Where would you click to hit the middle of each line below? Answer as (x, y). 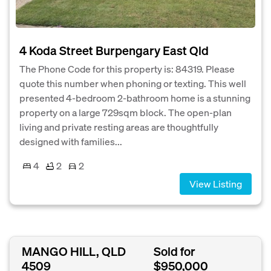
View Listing (216, 184)
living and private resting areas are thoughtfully (119, 127)
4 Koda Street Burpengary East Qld (114, 50)
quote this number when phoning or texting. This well (133, 83)
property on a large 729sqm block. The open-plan (126, 112)
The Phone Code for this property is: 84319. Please (127, 69)
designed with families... (71, 141)
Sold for (174, 251)
